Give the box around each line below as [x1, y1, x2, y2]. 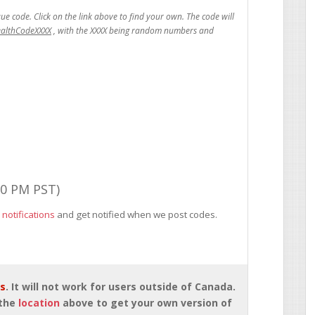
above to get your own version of [60, 296, 232, 309]
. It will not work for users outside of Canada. [6, 280, 236, 293]
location [18, 296, 60, 309]
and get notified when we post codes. [55, 208, 217, 221]
